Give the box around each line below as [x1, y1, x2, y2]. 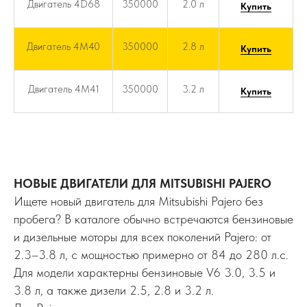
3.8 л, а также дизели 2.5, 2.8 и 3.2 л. [14, 282, 214, 297]
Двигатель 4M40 [27, 40, 100, 53]
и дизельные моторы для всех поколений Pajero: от [14, 229, 271, 244]
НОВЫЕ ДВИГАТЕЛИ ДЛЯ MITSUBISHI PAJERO [14, 175, 271, 191]
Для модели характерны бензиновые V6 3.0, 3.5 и [14, 265, 275, 280]
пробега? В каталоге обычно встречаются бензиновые [14, 211, 293, 226]
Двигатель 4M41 [27, 82, 99, 95]
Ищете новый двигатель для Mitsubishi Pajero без [14, 193, 263, 208]
